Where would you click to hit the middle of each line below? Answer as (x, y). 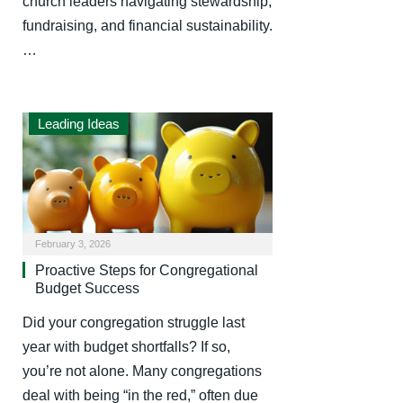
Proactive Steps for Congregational (147, 271)
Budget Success (87, 289)
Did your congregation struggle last (134, 323)
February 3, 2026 (73, 244)
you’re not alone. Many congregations (142, 372)
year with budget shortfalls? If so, (126, 347)
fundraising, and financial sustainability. (148, 25)
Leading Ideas (79, 123)
